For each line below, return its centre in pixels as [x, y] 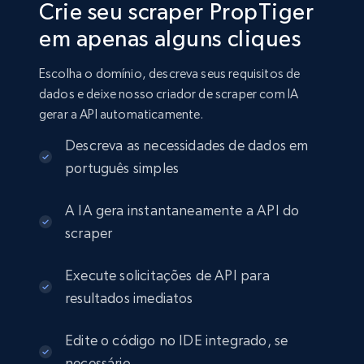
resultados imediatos [129, 298]
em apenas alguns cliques [170, 39]
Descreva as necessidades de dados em [187, 145]
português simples [122, 168]
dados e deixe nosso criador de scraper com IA [169, 94]
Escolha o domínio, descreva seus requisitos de [170, 74]
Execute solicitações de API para [167, 275]
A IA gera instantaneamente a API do [182, 210]
